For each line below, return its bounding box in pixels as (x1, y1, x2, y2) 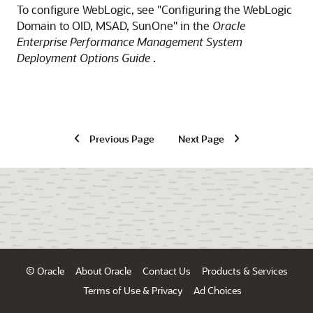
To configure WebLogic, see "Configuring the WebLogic (17, 2, 292, 17)
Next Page (177, 132, 224, 145)
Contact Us (142, 265, 191, 277)
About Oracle (75, 265, 131, 277)
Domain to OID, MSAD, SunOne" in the (17, 18, 212, 33)
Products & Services (201, 265, 288, 277)
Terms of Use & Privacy (82, 284, 182, 296)
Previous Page (89, 132, 154, 145)
